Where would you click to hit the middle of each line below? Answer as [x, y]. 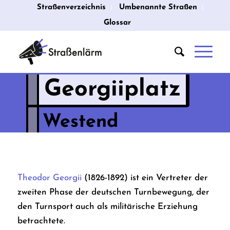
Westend [80, 122]
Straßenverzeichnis [72, 7]
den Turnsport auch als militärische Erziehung [107, 207]
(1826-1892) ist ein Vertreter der [145, 178]
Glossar [118, 23]
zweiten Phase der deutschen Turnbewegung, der [113, 193]
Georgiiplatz [112, 90]
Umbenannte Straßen [158, 7]
